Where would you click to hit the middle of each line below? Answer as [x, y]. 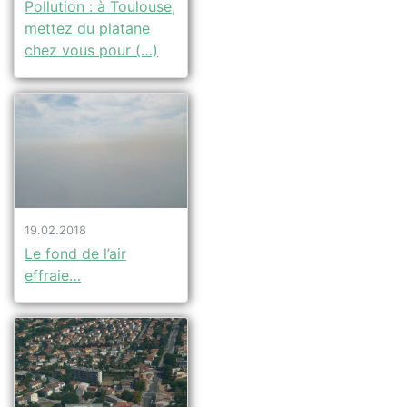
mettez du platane [88, 29]
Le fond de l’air [76, 253]
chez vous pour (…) [92, 50]
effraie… [53, 275]
